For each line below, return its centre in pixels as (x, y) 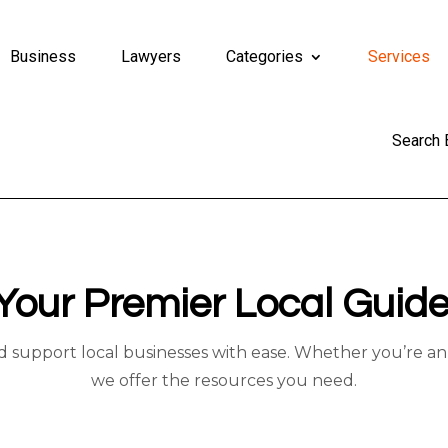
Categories (265, 56)
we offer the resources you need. (224, 380)
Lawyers (151, 56)
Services (399, 56)
